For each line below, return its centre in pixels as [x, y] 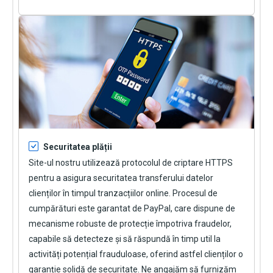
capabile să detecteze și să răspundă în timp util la [125, 239]
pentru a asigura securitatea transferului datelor [121, 178]
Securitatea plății [78, 147]
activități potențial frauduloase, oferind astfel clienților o [136, 254]
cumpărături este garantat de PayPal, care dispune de [132, 209]
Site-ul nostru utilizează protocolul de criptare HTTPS [131, 163]
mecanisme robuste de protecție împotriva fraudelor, [130, 224]
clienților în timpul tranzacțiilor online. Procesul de [123, 193]
